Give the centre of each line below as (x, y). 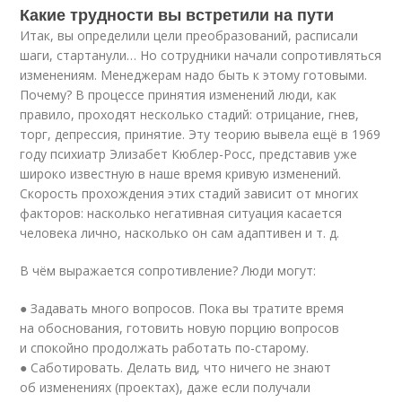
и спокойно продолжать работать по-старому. (165, 348)
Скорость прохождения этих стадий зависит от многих (189, 193)
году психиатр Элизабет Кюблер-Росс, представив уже (189, 154)
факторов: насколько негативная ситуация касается (181, 213)
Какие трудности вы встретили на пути (177, 14)
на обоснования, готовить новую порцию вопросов (180, 328)
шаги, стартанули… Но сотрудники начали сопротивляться (201, 55)
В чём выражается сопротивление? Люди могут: (168, 271)
